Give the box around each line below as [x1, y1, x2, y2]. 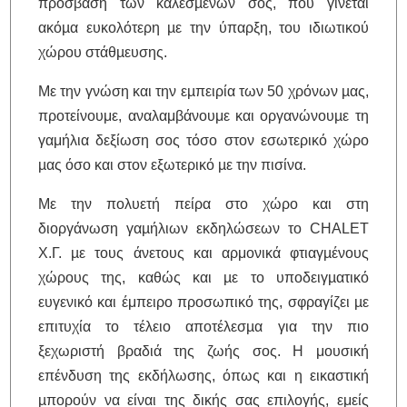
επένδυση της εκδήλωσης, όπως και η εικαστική [38, 367, 369, 383]
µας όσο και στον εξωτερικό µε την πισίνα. [38, 156, 307, 173]
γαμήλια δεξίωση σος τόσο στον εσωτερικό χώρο [38, 132, 369, 148]
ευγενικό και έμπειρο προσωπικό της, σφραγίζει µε [38, 293, 369, 310]
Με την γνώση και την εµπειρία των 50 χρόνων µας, [38, 83, 369, 99]
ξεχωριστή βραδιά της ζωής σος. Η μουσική [38, 342, 369, 359]
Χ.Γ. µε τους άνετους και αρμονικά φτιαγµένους [38, 244, 369, 261]
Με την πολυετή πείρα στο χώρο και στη [38, 195, 369, 212]
